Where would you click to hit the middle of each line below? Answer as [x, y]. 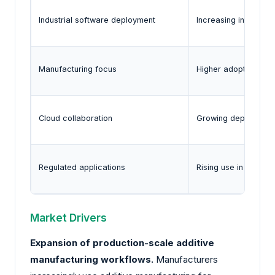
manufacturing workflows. [92, 260]
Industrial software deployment [97, 20]
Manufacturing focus [78, 69]
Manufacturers [186, 260]
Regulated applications [82, 168]
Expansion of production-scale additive [122, 243]
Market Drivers [68, 218]
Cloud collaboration [76, 118]
